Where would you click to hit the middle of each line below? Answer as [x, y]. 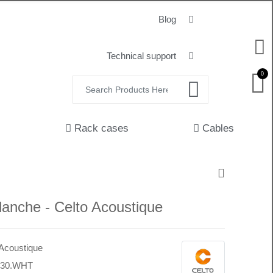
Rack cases [101, 128]
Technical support [141, 56]
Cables [218, 128]
